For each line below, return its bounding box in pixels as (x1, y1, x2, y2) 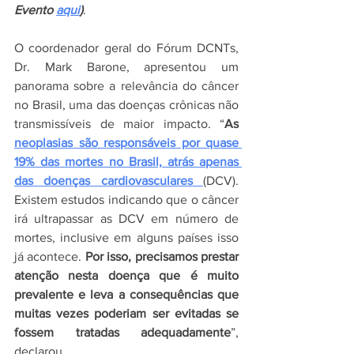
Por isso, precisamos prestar (85, 250, 239, 263)
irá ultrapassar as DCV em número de (14, 212, 239, 225)
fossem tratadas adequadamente (14, 326, 231, 339)
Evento (14, 3, 56, 17)
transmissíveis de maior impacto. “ (14, 117, 224, 130)
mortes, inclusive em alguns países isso (14, 231, 239, 244)
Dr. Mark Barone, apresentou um (14, 60, 239, 73)
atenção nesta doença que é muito (14, 269, 239, 282)
